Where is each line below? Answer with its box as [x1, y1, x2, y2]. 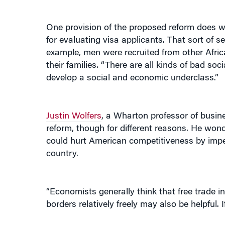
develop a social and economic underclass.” [46, 61, 218, 70]
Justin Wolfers [46, 99, 101, 108]
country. [46, 137, 78, 146]
